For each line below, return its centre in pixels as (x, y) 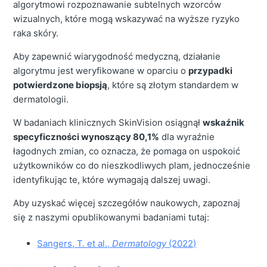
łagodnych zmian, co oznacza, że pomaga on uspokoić (127, 151)
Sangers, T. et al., (75, 244)
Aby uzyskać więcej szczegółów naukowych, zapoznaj (127, 203)
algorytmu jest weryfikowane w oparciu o (101, 71)
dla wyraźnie (187, 137)
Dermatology (139, 244)
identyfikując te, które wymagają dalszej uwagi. (112, 180)
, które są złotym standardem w (173, 85)
